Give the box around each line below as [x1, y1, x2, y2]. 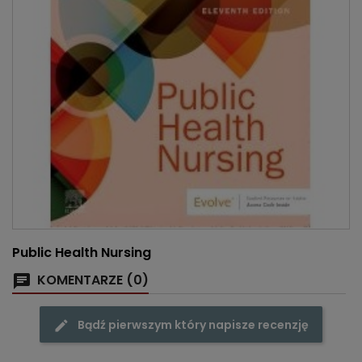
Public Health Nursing [12, 243, 151, 263]
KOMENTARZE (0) [34, 271, 149, 290]
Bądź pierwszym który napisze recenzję [78, 317, 309, 334]
